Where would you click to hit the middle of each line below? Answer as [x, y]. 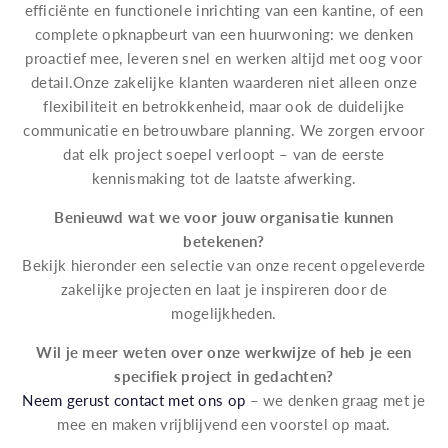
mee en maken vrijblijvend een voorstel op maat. [224, 424]
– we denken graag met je [335, 400]
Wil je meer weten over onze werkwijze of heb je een [224, 352]
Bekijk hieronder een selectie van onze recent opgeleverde [224, 265]
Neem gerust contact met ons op [134, 400]
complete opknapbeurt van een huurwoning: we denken [224, 34]
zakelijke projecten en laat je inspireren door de [224, 289]
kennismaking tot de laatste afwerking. [224, 178]
